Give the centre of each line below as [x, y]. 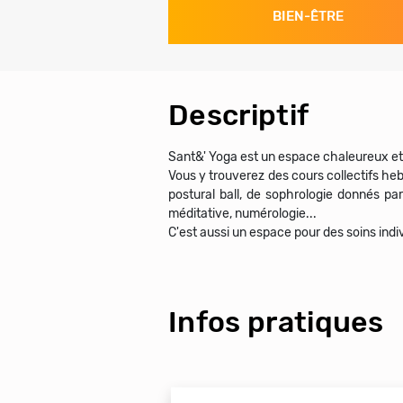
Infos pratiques [276, 322]
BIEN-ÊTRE [308, 16]
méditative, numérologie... [242, 214]
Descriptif [239, 115]
